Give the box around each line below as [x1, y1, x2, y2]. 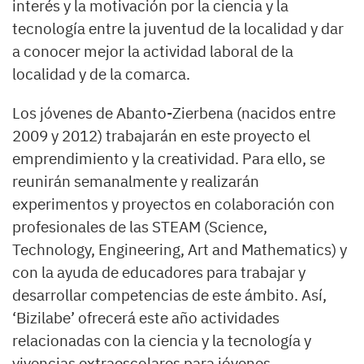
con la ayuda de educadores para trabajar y [12, 262, 305, 283]
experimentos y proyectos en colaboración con [12, 194, 335, 214]
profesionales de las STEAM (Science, [12, 217, 267, 237]
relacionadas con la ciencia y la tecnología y [12, 331, 311, 351]
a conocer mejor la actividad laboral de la [12, 41, 293, 62]
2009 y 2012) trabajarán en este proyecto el [12, 126, 310, 146]
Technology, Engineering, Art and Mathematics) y [12, 240, 347, 260]
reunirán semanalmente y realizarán [12, 171, 259, 192]
